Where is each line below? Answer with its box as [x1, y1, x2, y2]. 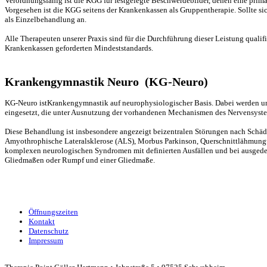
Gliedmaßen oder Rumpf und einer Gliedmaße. [5, 155, 155, 164]
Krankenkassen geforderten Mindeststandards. [5, 43, 153, 52]
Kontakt [29, 216, 55, 226]
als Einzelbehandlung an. [5, 14, 86, 24]
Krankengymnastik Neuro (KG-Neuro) [5, 75, 208, 88]
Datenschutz [29, 226, 69, 235]
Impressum [29, 235, 63, 245]
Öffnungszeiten [29, 207, 78, 216]
